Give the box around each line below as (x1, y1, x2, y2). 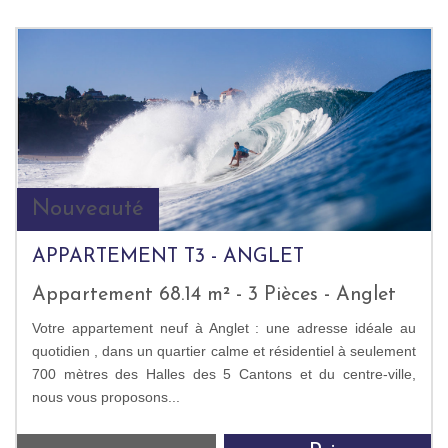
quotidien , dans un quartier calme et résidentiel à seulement (32, 342, 416, 359)
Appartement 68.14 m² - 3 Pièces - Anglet (32, 284, 396, 305)
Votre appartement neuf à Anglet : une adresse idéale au (32, 319, 416, 336)
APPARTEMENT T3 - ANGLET (32, 246, 304, 267)
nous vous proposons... (32, 388, 180, 405)
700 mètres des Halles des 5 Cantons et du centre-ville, (32, 365, 416, 382)
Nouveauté (32, 197, 144, 221)
